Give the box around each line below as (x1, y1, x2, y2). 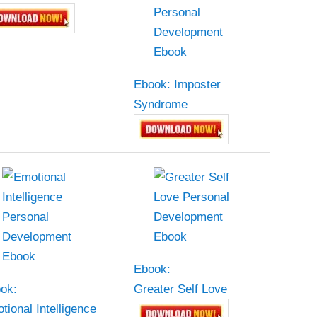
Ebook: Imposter (133, 76, 221, 91)
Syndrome (133, 96, 188, 111)
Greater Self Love (133, 281, 227, 296)
